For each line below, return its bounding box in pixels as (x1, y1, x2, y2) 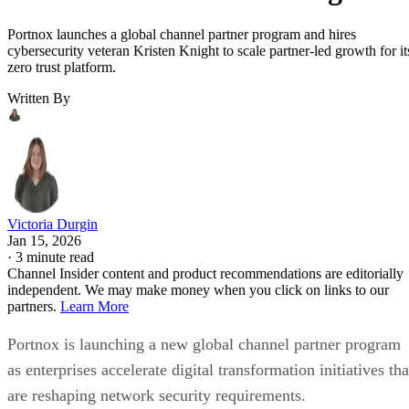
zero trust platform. (7, 58, 116, 75)
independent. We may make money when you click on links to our (7, 281, 389, 298)
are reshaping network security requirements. (7, 385, 310, 404)
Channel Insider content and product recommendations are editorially (7, 265, 404, 281)
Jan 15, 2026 (7, 232, 81, 248)
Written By (7, 89, 70, 106)
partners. (7, 298, 60, 314)
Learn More (60, 298, 129, 314)
